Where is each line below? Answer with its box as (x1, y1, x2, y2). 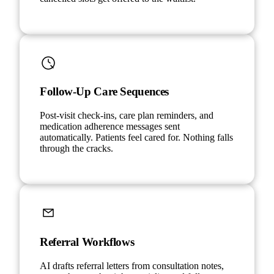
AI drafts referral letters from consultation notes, (40, 260, 224, 271)
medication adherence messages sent (40, 121, 180, 132)
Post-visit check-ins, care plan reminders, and (40, 110, 213, 121)
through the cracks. (40, 143, 113, 154)
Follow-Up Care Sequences (40, 85, 169, 98)
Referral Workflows (40, 235, 135, 248)
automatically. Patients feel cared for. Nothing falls (40, 132, 233, 143)
